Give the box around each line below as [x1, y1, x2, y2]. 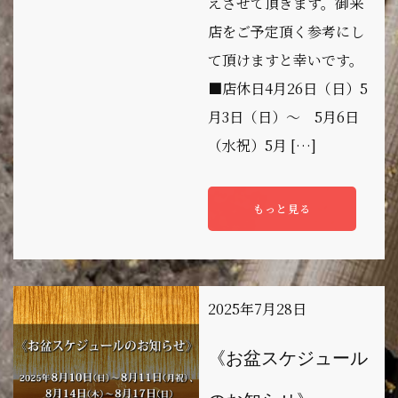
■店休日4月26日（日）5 [208, 78, 368, 99]
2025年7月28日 [208, 298, 306, 320]
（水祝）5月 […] [208, 135, 316, 156]
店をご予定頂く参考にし [208, 21, 364, 43]
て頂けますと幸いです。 [208, 50, 363, 71]
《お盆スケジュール [208, 348, 368, 369]
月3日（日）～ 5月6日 [208, 107, 359, 128]
